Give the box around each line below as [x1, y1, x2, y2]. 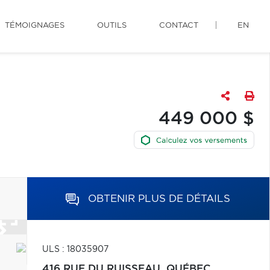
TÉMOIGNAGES [5, 22, 64, 30]
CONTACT [159, 22, 198, 30]
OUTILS [97, 22, 127, 30]
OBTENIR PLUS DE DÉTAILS [88, 193, 231, 204]
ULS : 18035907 [42, 245, 108, 254]
